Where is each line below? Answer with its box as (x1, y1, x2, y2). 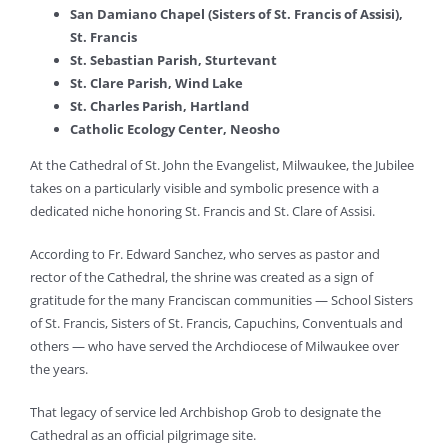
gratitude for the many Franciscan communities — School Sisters (30, 290, 413, 309)
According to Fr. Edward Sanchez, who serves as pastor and (30, 244, 380, 263)
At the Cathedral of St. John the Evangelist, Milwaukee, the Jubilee (30, 155, 414, 174)
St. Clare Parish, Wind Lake (70, 73, 243, 92)
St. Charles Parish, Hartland (70, 96, 249, 115)
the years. (30, 359, 88, 378)
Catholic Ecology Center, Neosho (70, 119, 280, 138)
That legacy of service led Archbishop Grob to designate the (30, 402, 381, 421)
